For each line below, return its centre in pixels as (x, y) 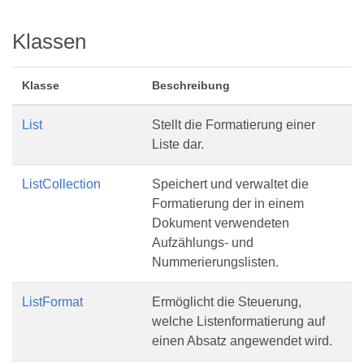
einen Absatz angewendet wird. (242, 341)
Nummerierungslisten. (215, 262)
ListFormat (52, 302)
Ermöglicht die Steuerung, (227, 302)
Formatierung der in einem (228, 204)
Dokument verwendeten (221, 223)
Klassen (49, 41)
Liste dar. (178, 144)
